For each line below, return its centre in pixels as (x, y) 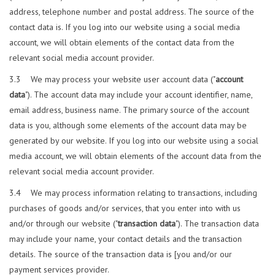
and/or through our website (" (64, 224)
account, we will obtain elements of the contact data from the (122, 43)
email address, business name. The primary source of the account (129, 110)
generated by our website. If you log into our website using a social (134, 141)
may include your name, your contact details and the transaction (126, 239)
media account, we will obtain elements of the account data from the (135, 156)
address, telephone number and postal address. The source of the (132, 12)
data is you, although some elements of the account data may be (128, 126)
